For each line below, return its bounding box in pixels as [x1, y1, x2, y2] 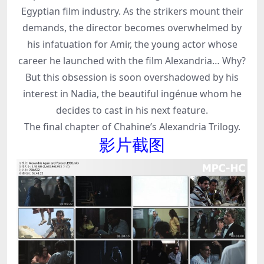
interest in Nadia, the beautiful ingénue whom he [22, 87, 242, 100]
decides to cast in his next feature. [56, 103, 208, 117]
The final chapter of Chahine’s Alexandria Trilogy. [24, 120, 240, 133]
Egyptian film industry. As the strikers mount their [21, 4, 243, 18]
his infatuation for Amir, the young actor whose [27, 37, 237, 51]
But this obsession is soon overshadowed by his [25, 70, 239, 84]
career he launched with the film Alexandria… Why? [18, 54, 246, 67]
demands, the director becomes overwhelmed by [22, 21, 242, 34]
